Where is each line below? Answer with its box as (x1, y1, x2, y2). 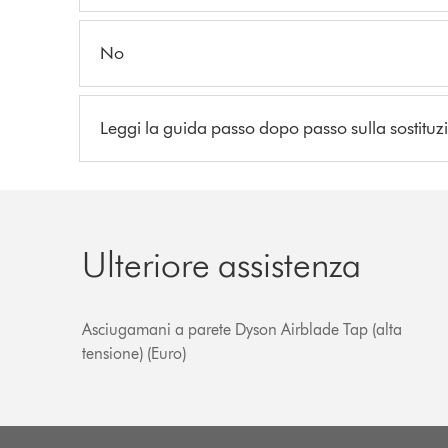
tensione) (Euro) (82, 344, 187, 363)
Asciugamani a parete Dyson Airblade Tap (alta (82, 320, 403, 339)
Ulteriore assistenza (82, 242, 362, 286)
